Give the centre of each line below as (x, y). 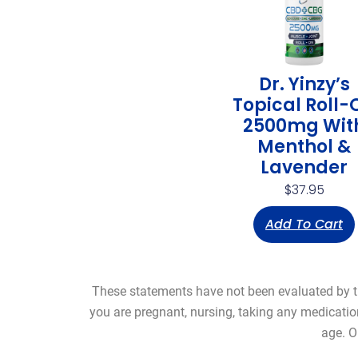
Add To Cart (304, 224)
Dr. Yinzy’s (304, 84)
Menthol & (304, 146)
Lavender (304, 167)
